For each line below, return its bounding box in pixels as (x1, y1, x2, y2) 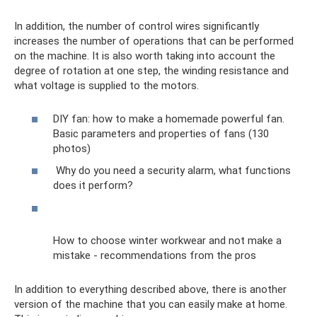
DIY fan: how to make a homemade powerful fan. (53, 112, 284, 125)
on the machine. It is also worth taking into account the (14, 50, 275, 63)
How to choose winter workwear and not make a (53, 234, 282, 247)
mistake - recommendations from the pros (53, 248, 256, 262)
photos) (53, 142, 91, 155)
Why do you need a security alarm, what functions (53, 164, 291, 178)
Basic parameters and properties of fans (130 (53, 127, 269, 140)
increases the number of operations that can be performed (14, 35, 294, 48)
